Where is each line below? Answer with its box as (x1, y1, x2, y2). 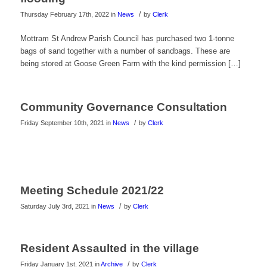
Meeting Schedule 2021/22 (20, 184, 164, 197)
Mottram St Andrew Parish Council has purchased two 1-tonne (20, 34, 234, 44)
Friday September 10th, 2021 (20, 119, 104, 127)
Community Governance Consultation (20, 101, 227, 114)
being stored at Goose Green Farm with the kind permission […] (20, 59, 241, 69)
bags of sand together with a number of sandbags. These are (20, 46, 230, 56)
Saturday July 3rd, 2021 (20, 203, 89, 210)
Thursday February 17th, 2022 (20, 11, 109, 18)
